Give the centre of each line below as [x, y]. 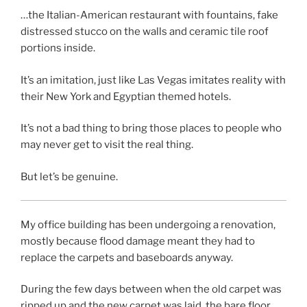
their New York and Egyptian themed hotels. [126, 96]
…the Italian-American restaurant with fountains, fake [149, 15]
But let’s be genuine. [69, 176]
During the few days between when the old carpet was [151, 290]
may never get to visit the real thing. [107, 145]
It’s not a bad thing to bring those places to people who [151, 128]
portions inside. [58, 48]
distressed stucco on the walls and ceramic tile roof [145, 32]
